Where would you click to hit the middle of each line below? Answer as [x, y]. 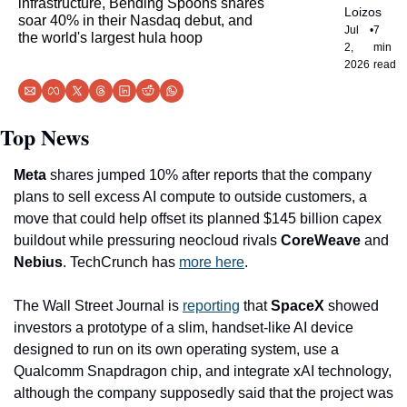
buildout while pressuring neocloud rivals [147, 240]
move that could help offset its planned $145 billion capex [198, 218]
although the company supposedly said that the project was [203, 393]
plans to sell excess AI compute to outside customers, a [190, 197]
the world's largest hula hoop [110, 37]
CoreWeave [323, 240]
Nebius [38, 262]
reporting [211, 306]
